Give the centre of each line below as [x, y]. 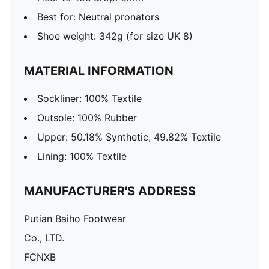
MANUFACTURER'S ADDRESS [110, 191]
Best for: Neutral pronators [98, 17]
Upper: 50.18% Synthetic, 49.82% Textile [129, 137]
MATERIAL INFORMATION [99, 71]
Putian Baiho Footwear [75, 219]
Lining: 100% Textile [82, 156]
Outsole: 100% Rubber [87, 118]
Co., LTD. [44, 238]
